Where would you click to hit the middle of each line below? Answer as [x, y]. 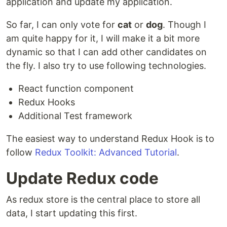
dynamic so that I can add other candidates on [106, 52]
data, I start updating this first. [72, 213]
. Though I [184, 25]
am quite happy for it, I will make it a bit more [103, 38]
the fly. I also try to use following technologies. [106, 66]
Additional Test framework [75, 116]
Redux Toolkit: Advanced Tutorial [106, 152]
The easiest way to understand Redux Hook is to [110, 139]
